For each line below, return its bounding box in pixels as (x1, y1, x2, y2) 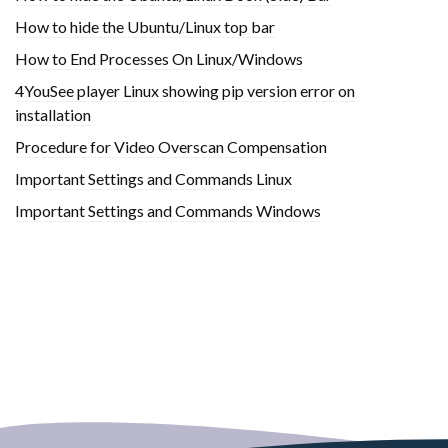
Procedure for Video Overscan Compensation (15, 136, 327, 156)
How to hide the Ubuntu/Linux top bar (15, 16, 275, 36)
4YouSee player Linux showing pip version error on (15, 80, 355, 100)
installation (15, 104, 91, 124)
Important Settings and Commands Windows (15, 200, 321, 220)
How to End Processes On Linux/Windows (15, 48, 303, 68)
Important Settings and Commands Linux (15, 168, 292, 188)
